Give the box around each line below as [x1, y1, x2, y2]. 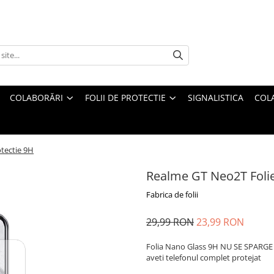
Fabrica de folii [146, 189, 198, 200]
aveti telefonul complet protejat [146, 252, 261, 263]
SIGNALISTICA [188, 92, 243, 103]
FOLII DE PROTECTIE [85, 92, 166, 103]
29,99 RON [146, 215, 194, 229]
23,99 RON [196, 215, 244, 229]
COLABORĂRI [10, 92, 63, 103]
